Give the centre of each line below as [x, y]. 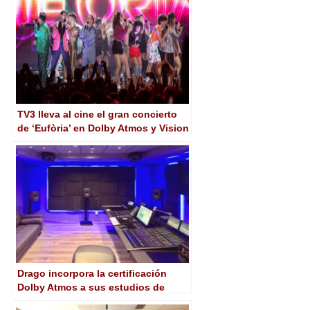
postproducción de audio [77, 301]
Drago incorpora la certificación [92, 273]
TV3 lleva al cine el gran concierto [97, 114]
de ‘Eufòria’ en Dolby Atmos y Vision [103, 128]
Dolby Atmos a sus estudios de [91, 287]
